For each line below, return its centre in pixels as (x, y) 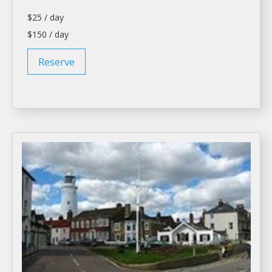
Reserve (56, 61)
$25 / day (46, 17)
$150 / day (48, 34)
